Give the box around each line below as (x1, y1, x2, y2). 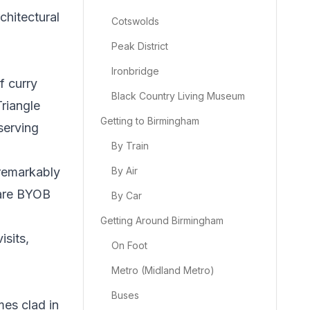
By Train (111, 140, 149, 152)
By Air (111, 165, 138, 176)
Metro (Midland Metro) (111, 264, 215, 276)
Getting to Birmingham (100, 115, 199, 127)
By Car (111, 190, 142, 201)
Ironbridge (111, 65, 159, 77)
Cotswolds (111, 15, 159, 27)
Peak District (111, 40, 168, 52)
